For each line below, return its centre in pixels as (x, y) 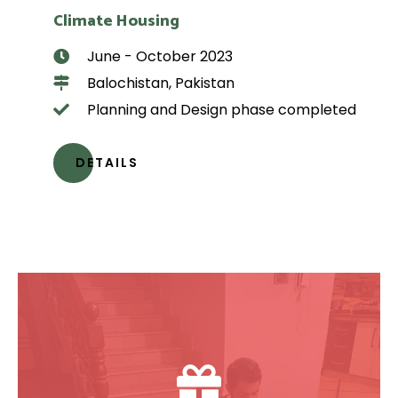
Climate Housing (116, 21)
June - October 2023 (159, 56)
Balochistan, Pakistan (160, 83)
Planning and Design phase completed (221, 109)
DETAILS (107, 162)
